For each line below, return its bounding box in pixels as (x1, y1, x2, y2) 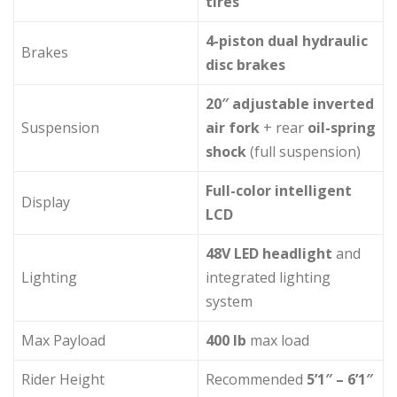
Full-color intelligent (206, 180, 352, 200)
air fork (206, 117, 260, 137)
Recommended (206, 369, 307, 389)
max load (246, 330, 309, 350)
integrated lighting (206, 267, 331, 287)
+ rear (260, 117, 307, 137)
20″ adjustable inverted (206, 93, 374, 113)
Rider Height (21, 369, 105, 389)
